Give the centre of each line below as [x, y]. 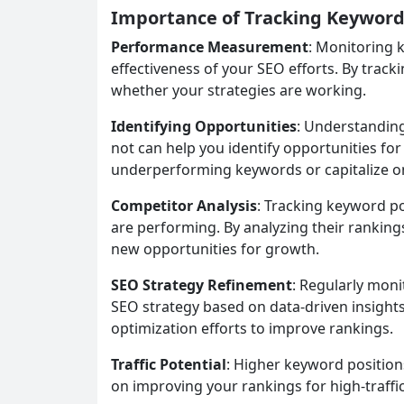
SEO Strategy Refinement [202, 285]
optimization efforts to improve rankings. [252, 328]
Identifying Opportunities [204, 126]
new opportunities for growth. [215, 248]
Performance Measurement [210, 46]
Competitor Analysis [184, 205]
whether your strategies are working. [239, 90]
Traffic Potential [169, 364]
